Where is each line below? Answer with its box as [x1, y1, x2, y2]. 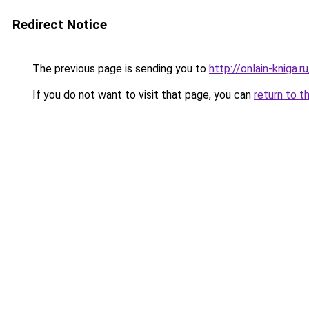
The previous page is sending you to [30, 62, 209, 75]
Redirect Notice [12, 17, 107, 32]
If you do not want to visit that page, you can [30, 88, 254, 101]
